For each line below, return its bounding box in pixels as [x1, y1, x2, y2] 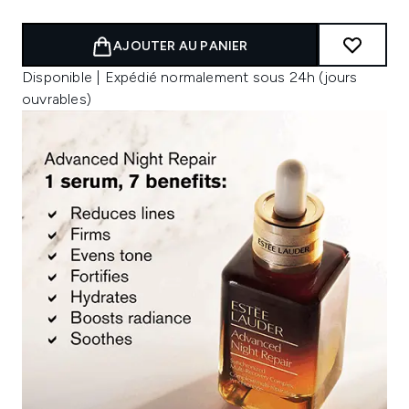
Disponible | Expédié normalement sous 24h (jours [22, 68, 358, 86]
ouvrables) [22, 90, 91, 108]
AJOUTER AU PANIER [113, 38, 248, 54]
